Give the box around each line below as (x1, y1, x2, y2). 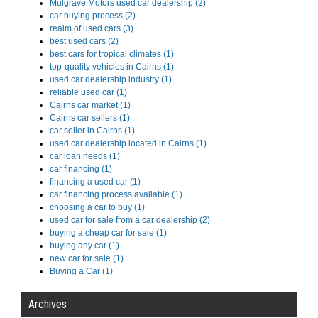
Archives (28, 297, 67, 312)
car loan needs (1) (50, 151, 120, 162)
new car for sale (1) (50, 253, 124, 264)
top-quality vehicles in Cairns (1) (50, 62, 174, 72)
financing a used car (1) (50, 177, 141, 187)
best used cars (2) (50, 36, 119, 47)
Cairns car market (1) (50, 100, 131, 111)
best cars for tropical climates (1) (50, 49, 174, 60)
